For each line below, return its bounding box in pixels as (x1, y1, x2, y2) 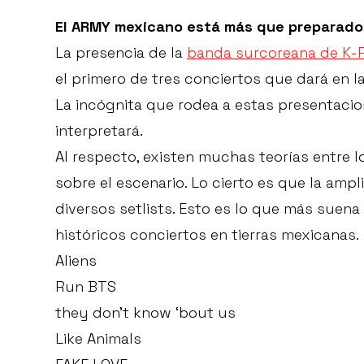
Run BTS (55, 277, 116, 297)
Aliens (55, 251, 97, 271)
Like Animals (55, 329, 141, 349)
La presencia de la (55, 43, 187, 63)
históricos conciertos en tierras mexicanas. (55, 225, 359, 245)
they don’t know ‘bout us (55, 303, 236, 323)
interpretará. (55, 121, 143, 141)
